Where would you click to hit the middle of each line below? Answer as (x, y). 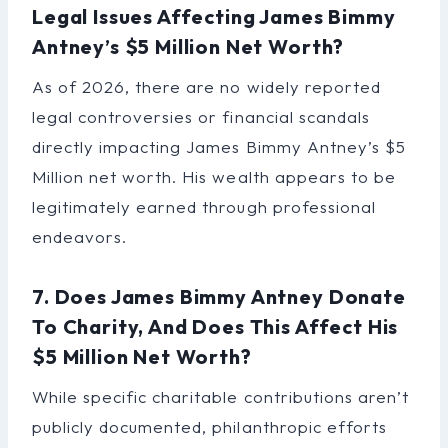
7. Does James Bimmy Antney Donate (219, 296)
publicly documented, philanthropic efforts (209, 426)
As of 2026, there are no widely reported (206, 86)
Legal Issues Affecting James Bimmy (214, 16)
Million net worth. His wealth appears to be (214, 176)
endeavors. (80, 236)
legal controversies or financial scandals (201, 116)
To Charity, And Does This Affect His (215, 326)
